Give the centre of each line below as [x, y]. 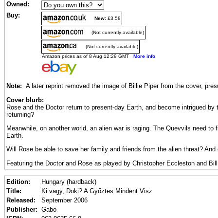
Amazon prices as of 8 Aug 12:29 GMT [88, 56]
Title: [14, 191]
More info [144, 56]
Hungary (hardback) [69, 182]
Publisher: [22, 210]
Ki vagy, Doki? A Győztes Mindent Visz [97, 191]
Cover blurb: [25, 100]
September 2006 [64, 200]
